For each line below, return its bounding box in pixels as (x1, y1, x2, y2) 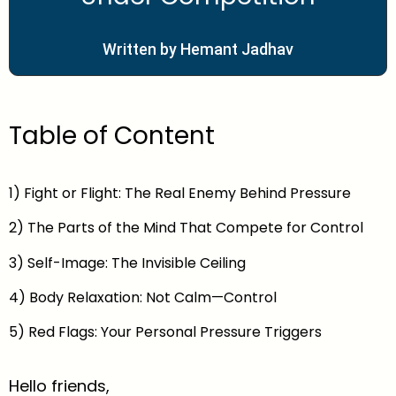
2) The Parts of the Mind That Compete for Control (9, 217, 363, 239)
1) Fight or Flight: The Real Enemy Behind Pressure (9, 182, 351, 203)
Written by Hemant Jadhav (103, 40, 293, 58)
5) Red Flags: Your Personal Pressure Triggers (9, 322, 322, 343)
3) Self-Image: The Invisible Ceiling (9, 252, 246, 273)
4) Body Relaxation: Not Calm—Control (9, 286, 277, 308)
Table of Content (9, 118, 215, 154)
